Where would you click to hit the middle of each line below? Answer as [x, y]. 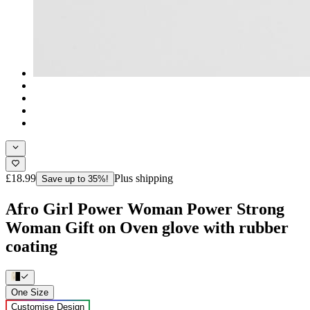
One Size [30, 293]
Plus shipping [144, 178]
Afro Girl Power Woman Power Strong [145, 209]
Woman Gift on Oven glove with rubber [147, 227]
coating [31, 246]
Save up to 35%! [75, 179]
